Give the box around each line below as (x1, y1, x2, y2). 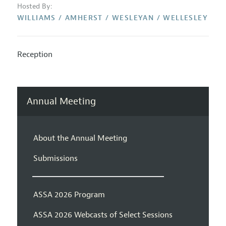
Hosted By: (17, 2, 52, 11)
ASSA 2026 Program (33, 189, 105, 200)
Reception (17, 49, 52, 60)
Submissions (33, 153, 78, 163)
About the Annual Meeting (33, 133, 127, 143)
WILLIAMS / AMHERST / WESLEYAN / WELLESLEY (17, 14, 208, 23)
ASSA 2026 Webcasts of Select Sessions (33, 209, 173, 220)
